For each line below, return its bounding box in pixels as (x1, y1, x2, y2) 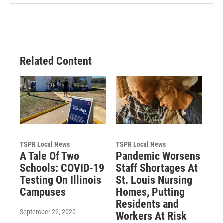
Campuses (20, 186, 66, 199)
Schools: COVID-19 (20, 162, 104, 175)
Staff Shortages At (115, 162, 198, 175)
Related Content (20, 54, 92, 67)
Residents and (115, 198, 179, 211)
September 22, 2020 (20, 208, 76, 216)
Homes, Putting (115, 186, 185, 199)
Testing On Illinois (20, 174, 101, 187)
